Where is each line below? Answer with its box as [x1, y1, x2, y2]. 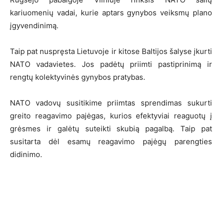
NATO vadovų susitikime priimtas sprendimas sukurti [10, 98, 212, 108]
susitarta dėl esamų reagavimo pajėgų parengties [10, 136, 212, 146]
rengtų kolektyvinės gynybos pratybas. [10, 72, 145, 82]
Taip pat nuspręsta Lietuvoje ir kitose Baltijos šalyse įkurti [10, 46, 212, 56]
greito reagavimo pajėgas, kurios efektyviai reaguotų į [10, 111, 212, 120]
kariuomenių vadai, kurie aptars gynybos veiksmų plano [10, 7, 212, 17]
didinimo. [10, 149, 42, 159]
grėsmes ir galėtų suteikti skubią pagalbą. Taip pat [10, 123, 212, 133]
